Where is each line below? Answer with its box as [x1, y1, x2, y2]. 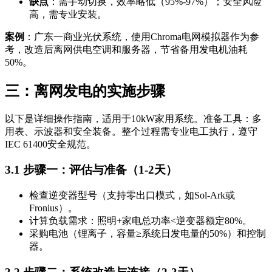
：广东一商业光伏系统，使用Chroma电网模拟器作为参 [24, 31, 259, 42]
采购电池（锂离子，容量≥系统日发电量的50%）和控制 [29, 228, 266, 239]
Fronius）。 [29, 203, 78, 213]
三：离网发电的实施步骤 [5, 83, 165, 99]
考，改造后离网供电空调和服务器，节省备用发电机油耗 [5, 44, 248, 55]
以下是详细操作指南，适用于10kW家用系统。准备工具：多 [5, 113, 262, 124]
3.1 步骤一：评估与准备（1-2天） [5, 163, 177, 177]
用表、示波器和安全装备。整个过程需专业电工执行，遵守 [5, 126, 257, 137]
